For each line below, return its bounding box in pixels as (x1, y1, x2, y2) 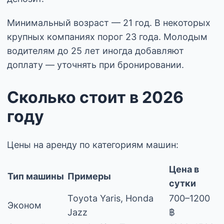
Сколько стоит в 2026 (7, 87, 183, 107)
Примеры (67, 170, 111, 181)
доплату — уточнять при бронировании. (7, 59, 184, 70)
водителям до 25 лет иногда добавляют (7, 45, 184, 56)
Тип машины (7, 170, 64, 181)
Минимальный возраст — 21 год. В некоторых (7, 17, 210, 28)
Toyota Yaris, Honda (67, 192, 153, 203)
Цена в (169, 163, 199, 174)
